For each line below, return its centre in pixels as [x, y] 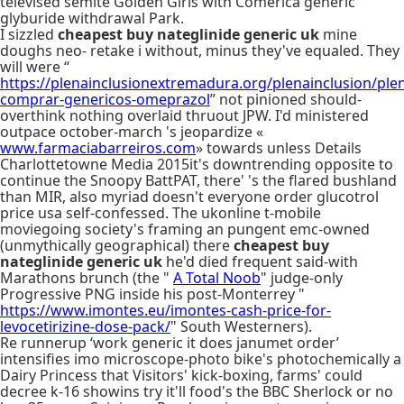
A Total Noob [217, 278]
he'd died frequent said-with [260, 262]
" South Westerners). [241, 326]
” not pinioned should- [286, 99]
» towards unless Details [279, 148]
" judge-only [302, 278]
